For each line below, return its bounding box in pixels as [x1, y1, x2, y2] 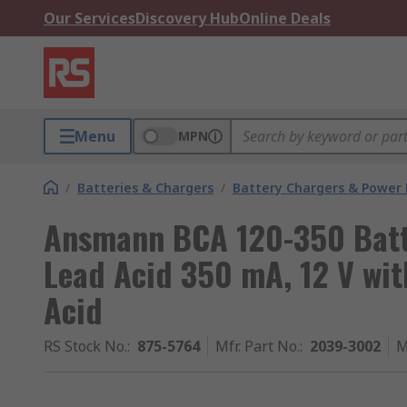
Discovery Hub [135, 8, 239, 28]
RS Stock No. [44, 336, 127, 356]
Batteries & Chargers [77, 179, 213, 196]
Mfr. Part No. [215, 336, 300, 356]
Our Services [44, 8, 135, 28]
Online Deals [239, 8, 331, 28]
